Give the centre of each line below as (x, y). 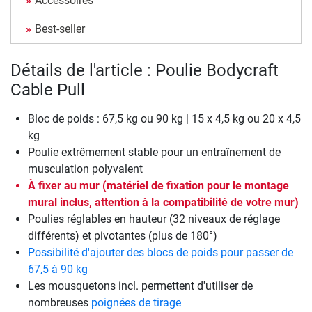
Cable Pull (48, 90)
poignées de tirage (136, 303)
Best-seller (60, 29)
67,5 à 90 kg (58, 270)
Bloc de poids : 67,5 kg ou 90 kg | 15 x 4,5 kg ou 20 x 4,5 (164, 119)
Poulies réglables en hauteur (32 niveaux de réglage (154, 219)
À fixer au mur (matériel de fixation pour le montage (158, 186)
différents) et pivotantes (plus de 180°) (123, 236)
